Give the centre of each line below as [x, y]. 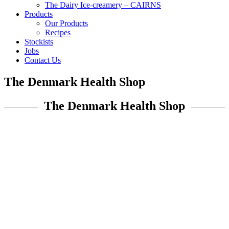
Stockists [39, 42]
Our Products [66, 23]
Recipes [58, 32]
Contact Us [43, 60]
